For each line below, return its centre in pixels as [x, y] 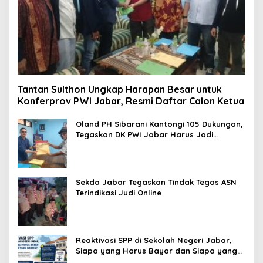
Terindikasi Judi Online [119, 193]
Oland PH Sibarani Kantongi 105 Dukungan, [159, 124]
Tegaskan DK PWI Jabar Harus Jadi [144, 135]
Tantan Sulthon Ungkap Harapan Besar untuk [120, 90]
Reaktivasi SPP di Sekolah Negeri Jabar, [154, 240]
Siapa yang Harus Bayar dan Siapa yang [156, 251]
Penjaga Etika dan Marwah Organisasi [150, 145]
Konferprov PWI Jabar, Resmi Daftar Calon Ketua [131, 101]
